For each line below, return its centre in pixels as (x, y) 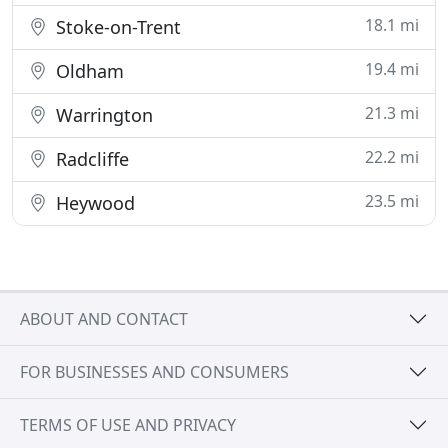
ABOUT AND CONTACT (104, 318)
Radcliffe (90, 159)
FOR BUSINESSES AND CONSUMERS (154, 371)
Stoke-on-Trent (116, 27)
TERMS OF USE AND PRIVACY (128, 424)
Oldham (87, 71)
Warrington (102, 115)
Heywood (93, 203)
